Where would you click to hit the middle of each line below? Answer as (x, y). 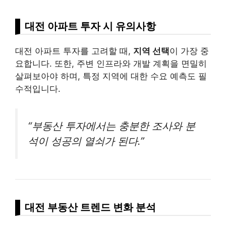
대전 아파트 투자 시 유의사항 (90, 26)
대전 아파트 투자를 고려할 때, (74, 51)
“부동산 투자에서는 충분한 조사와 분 (111, 126)
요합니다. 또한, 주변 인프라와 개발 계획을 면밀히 (111, 64)
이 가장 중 (189, 51)
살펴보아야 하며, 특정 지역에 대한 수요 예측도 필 (111, 76)
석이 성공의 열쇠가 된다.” (86, 141)
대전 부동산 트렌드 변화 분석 (90, 207)
